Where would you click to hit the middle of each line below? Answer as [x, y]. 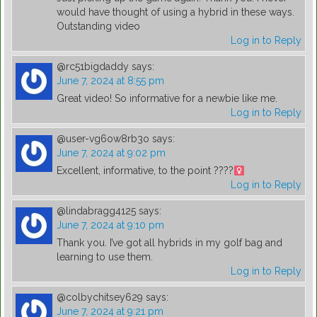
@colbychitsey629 [100, 298]
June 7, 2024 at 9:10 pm [110, 225]
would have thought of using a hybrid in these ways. [175, 12]
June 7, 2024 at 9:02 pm [111, 153]
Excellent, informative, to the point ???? [145, 171]
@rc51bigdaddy [93, 67]
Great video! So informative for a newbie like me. [167, 99]
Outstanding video [98, 27]
